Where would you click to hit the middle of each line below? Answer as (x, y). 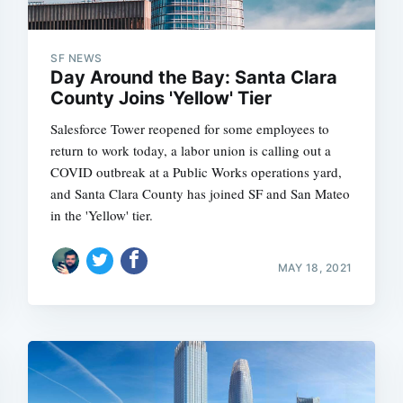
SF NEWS (76, 58)
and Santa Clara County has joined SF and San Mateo (201, 193)
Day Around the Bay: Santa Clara (194, 77)
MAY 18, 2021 (315, 268)
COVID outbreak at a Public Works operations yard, (197, 171)
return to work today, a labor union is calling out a (191, 150)
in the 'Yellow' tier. (102, 215)
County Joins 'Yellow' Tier (161, 98)
